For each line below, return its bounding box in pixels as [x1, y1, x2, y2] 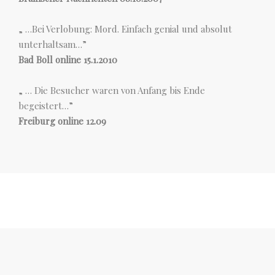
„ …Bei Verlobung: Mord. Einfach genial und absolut [18, 23, 232, 35]
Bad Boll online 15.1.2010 [18, 53, 117, 66]
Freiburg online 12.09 [18, 115, 106, 127]
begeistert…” [18, 99, 73, 112]
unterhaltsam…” [18, 38, 87, 50]
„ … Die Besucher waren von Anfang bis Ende [18, 84, 205, 96]
